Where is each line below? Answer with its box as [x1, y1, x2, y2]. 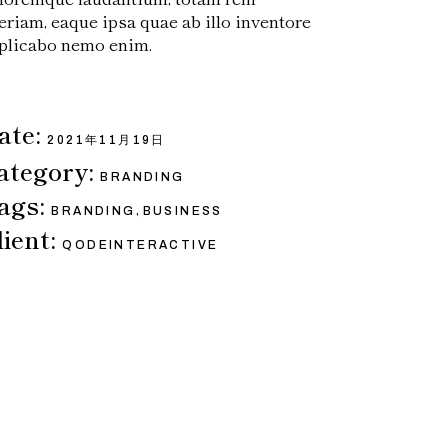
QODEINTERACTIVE [62, 238, 219, 252]
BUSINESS [142, 204, 223, 218]
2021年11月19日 [47, 133, 166, 147]
